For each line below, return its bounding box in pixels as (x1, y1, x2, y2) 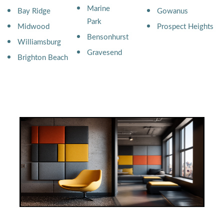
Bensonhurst (87, 33, 129, 41)
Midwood (17, 23, 49, 30)
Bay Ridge (17, 7, 50, 15)
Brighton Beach (17, 54, 68, 61)
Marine (87, 5, 110, 12)
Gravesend (87, 49, 122, 56)
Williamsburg (17, 38, 61, 46)
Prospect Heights (156, 23, 213, 30)
